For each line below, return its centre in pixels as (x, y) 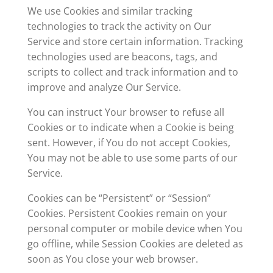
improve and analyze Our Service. (104, 87)
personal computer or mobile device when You (135, 229)
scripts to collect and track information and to (133, 72)
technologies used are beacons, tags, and (122, 57)
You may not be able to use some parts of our (132, 158)
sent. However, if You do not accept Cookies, (129, 143)
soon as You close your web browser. (112, 259)
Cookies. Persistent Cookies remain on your (127, 213)
